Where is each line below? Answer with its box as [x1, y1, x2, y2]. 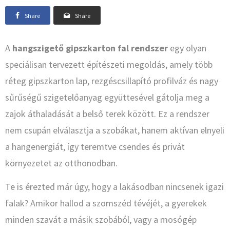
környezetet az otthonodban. [5, 157, 118, 169]
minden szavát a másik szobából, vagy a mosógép [5, 214, 197, 226]
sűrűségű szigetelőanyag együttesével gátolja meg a [5, 91, 209, 104]
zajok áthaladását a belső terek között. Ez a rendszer [5, 108, 209, 120]
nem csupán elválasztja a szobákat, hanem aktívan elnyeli [5, 124, 224, 137]
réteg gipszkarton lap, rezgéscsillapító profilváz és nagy [5, 75, 218, 87]
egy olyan [168, 42, 206, 54]
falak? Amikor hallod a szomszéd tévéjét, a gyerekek [5, 197, 207, 209]
